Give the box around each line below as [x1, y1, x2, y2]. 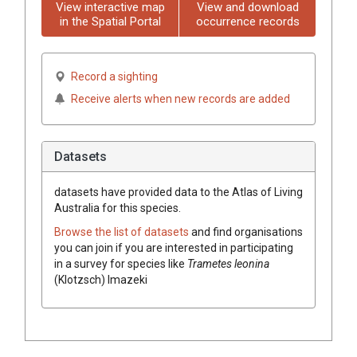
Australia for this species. [54, 201, 181, 214]
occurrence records [195, 14, 300, 29]
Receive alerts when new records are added [71, 92, 290, 105]
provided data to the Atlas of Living [126, 185, 303, 198]
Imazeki [108, 273, 147, 286]
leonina [234, 257, 269, 270]
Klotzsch [58, 273, 101, 286]
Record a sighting [71, 69, 158, 83]
